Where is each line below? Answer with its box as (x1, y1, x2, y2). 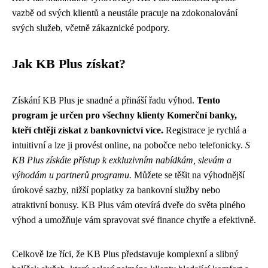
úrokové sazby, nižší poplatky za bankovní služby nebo (12, 185, 220, 195)
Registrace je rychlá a (163, 125, 246, 135)
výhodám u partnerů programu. (12, 170, 132, 180)
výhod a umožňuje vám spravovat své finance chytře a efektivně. (12, 215, 256, 225)
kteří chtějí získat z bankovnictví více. (12, 125, 163, 135)
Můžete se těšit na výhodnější (132, 170, 245, 180)
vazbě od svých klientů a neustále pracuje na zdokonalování (12, 8, 237, 18)
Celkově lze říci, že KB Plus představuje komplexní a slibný (12, 249, 239, 259)
